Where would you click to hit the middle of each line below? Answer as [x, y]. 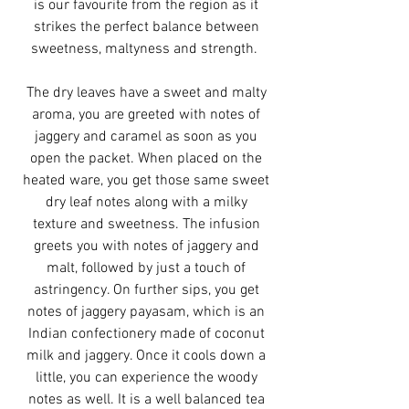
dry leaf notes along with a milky [146, 203]
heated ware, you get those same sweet [146, 181]
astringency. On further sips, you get [146, 291]
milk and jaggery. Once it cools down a [146, 357]
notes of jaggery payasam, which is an [146, 313]
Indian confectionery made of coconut [146, 335]
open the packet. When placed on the [146, 159]
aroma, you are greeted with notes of [146, 115]
